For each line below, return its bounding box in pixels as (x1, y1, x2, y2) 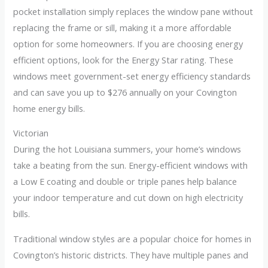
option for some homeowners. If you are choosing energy (13, 37, 243, 50)
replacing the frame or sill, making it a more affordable (13, 21, 232, 33)
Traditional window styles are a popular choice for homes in (13, 232, 252, 245)
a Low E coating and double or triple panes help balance (13, 175, 237, 188)
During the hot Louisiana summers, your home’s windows (13, 143, 242, 156)
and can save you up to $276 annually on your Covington (13, 86, 237, 98)
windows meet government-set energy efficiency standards (13, 69, 251, 82)
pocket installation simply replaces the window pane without (13, 5, 254, 17)
